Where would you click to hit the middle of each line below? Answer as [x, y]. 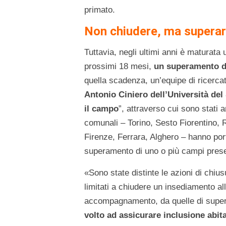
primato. [100, 10]
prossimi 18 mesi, [119, 67]
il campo [101, 109]
